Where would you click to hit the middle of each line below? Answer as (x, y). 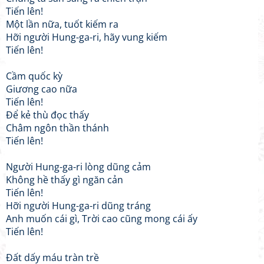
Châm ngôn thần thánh (57, 128)
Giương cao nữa (42, 89)
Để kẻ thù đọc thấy (47, 115)
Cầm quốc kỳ (34, 76)
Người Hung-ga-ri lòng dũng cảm (78, 167)
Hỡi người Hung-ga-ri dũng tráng (78, 206)
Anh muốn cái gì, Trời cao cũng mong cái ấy (102, 219)
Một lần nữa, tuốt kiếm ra (62, 24)
